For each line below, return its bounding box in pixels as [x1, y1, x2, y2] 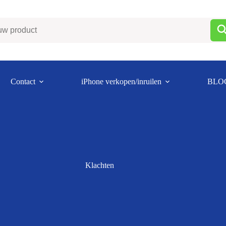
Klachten [85, 161, 114, 169]
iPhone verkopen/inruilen [81, 77, 161, 86]
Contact [11, 77, 35, 86]
